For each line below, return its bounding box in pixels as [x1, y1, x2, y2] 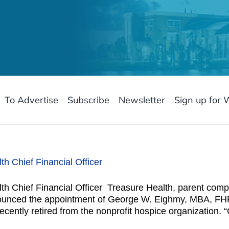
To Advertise [4, 94, 58, 106]
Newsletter [118, 94, 165, 106]
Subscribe [67, 94, 109, 106]
